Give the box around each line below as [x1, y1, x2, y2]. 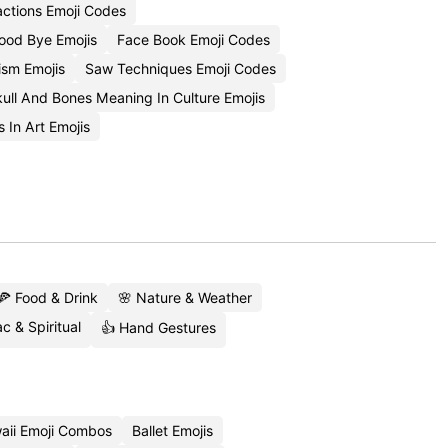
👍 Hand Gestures [100, 319, 216, 336]
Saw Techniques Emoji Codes [85, 60, 276, 77]
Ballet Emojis [131, 422, 213, 439]
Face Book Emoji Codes [117, 31, 270, 48]
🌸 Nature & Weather [118, 289, 252, 306]
